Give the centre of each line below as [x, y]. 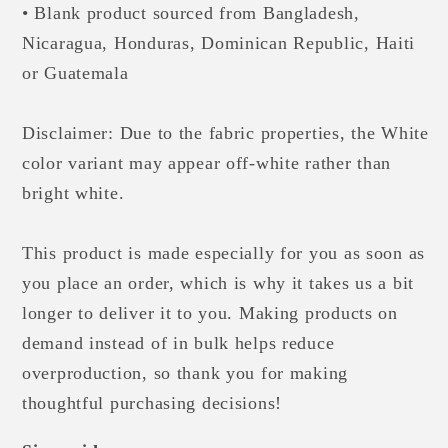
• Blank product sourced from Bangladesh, [191, 12]
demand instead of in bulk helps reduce [178, 342]
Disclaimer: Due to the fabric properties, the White [225, 132]
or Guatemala [75, 72]
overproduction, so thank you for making [185, 372]
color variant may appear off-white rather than [207, 162]
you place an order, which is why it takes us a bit [218, 282]
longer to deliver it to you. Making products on [210, 312]
